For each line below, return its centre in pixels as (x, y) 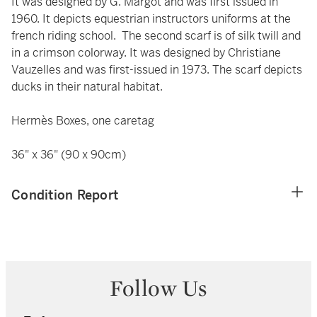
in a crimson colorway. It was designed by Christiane (146, 53)
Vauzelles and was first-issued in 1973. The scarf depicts (157, 70)
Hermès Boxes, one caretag (83, 121)
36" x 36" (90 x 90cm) (69, 155)
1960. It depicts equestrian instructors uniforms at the (151, 19)
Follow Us (158, 288)
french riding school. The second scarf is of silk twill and (156, 36)
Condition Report (65, 195)
